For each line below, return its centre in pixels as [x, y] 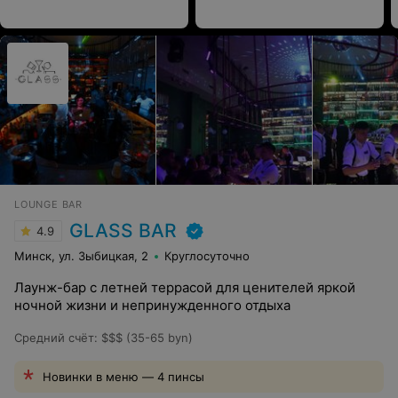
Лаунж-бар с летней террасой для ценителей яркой [185, 287]
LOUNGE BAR [48, 204]
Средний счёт [54, 338]
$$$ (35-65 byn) [147, 338]
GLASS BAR [123, 231]
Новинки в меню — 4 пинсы [123, 377]
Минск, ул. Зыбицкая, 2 [81, 256]
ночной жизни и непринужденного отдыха [152, 305]
